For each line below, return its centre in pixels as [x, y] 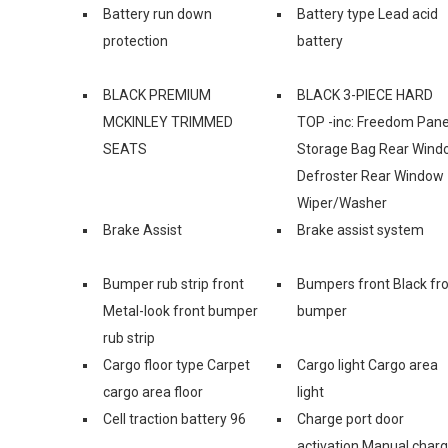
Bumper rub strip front [173, 283]
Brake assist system [360, 229]
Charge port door [350, 418]
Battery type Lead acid [367, 13]
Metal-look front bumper [180, 310]
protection [135, 40]
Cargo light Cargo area [367, 364]
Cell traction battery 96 [174, 418]
